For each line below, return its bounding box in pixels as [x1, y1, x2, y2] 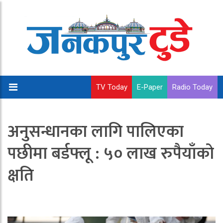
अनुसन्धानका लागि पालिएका [7, 118, 184, 146]
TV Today [96, 83, 127, 92]
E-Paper [137, 83, 163, 92]
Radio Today [172, 83, 213, 92]
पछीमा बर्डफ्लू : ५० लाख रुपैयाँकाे [7, 140, 214, 168]
